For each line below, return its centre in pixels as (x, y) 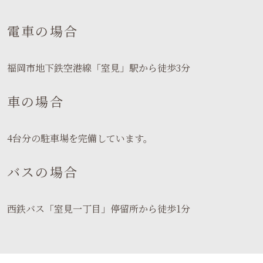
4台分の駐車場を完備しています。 (80, 138)
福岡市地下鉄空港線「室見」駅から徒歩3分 (99, 68)
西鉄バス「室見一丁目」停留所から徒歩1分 (99, 208)
